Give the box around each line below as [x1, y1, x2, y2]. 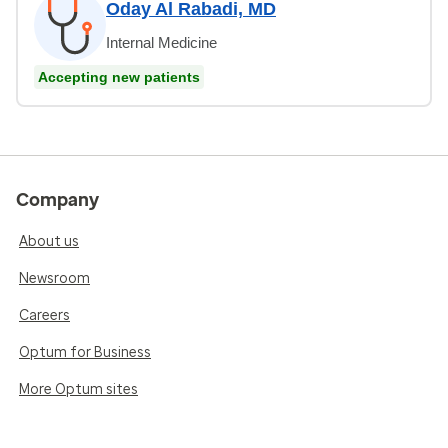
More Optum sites [19, 380, 138, 398]
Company [16, 188, 99, 211]
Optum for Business [19, 343, 151, 361]
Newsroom [19, 269, 90, 287]
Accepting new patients [38, 68, 200, 85]
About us [19, 232, 79, 250]
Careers [19, 306, 70, 324]
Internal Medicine [106, 33, 217, 51]
